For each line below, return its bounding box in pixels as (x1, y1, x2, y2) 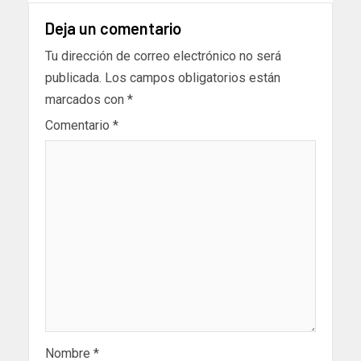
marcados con (45, 91, 127, 107)
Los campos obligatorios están (105, 69, 280, 85)
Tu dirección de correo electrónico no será (45, 48, 281, 64)
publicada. (45, 69, 102, 85)
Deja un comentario (45, 18, 181, 38)
